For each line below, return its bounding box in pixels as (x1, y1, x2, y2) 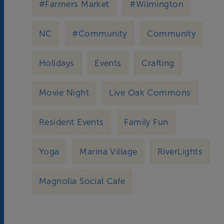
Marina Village (79, 146, 137, 156)
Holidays (39, 58, 74, 68)
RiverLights (157, 146, 202, 156)
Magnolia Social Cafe (39, 176, 125, 186)
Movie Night (39, 87, 89, 97)
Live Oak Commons (109, 87, 191, 97)
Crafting (141, 58, 174, 68)
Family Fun (124, 117, 168, 127)
